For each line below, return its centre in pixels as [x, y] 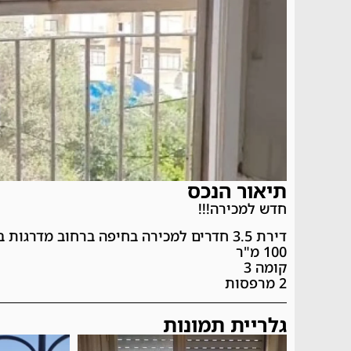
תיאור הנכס [237, 191]
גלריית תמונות [225, 324]
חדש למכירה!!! [242, 209]
